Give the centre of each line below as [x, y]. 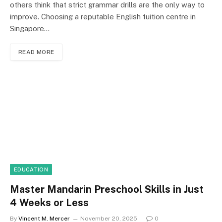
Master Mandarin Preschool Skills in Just [107, 189]
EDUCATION [31, 169]
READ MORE [36, 52]
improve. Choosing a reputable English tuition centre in [103, 16]
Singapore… [30, 28]
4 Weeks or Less [49, 202]
